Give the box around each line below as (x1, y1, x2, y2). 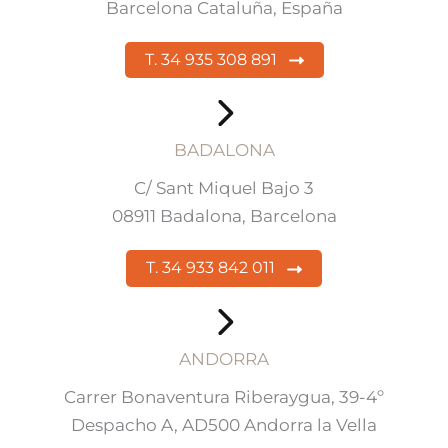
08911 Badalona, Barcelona (111, 206, 337, 227)
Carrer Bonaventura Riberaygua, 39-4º (64, 386, 384, 407)
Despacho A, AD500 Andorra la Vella (71, 414, 377, 435)
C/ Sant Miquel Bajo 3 (134, 178, 314, 199)
